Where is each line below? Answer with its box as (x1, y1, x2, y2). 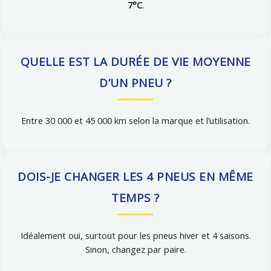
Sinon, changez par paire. (85, 243, 186, 256)
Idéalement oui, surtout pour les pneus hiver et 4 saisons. (20, 229, 251, 242)
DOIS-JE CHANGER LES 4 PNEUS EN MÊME (18, 169, 253, 185)
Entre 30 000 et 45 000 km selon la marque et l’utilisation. (21, 114, 250, 126)
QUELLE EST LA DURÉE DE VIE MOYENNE (20, 53, 251, 70)
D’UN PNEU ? (99, 74, 172, 91)
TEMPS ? (111, 190, 160, 206)
